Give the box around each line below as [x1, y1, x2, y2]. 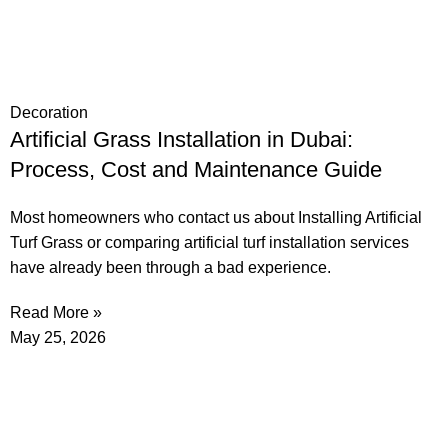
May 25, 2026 [10, 329, 106, 347]
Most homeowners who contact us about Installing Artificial [10, 209, 422, 227]
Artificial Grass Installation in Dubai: [10, 127, 353, 153]
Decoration [10, 104, 88, 122]
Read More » [10, 304, 102, 322]
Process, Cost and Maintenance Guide [10, 157, 382, 183]
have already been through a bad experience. [10, 259, 331, 277]
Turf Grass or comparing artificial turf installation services [10, 234, 409, 252]
